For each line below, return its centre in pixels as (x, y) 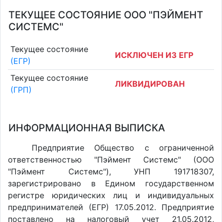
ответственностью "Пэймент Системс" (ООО (111, 160)
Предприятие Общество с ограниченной (123, 148)
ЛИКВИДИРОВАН (150, 84)
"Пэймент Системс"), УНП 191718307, (111, 171)
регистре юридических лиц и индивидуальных (111, 195)
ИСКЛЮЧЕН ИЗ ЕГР (154, 55)
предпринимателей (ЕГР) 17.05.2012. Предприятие (111, 207)
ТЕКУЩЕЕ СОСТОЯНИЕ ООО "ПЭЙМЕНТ (106, 15)
